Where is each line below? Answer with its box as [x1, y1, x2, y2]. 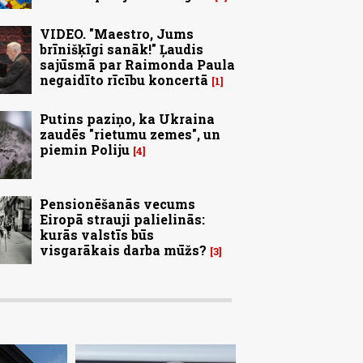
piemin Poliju [40, 141, 130, 159]
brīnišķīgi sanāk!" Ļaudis [40, 41, 203, 58]
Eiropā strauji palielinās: [40, 211, 205, 228]
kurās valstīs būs [40, 226, 154, 244]
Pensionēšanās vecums [40, 195, 195, 213]
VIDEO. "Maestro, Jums [40, 25, 194, 43]
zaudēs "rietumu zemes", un [40, 126, 220, 143]
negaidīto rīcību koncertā [40, 71, 208, 89]
